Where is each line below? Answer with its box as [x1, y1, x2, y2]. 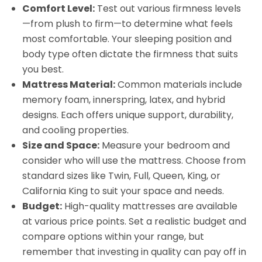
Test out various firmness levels [95, 1, 242, 15]
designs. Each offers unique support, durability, [22, 108, 234, 122]
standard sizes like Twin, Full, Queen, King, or [22, 168, 221, 182]
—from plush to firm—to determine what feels [22, 16, 233, 30]
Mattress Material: [22, 77, 116, 91]
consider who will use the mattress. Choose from [22, 153, 246, 167]
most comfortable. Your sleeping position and [22, 32, 232, 46]
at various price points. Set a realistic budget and [22, 214, 247, 228]
